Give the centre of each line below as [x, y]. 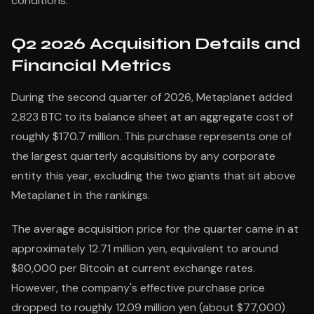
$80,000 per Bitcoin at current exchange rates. [133, 268]
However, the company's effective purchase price [138, 288]
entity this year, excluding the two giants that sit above [153, 176]
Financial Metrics [91, 66]
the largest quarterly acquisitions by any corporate [143, 156]
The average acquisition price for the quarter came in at [155, 229]
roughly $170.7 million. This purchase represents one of [151, 136]
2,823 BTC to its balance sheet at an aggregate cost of [152, 117]
